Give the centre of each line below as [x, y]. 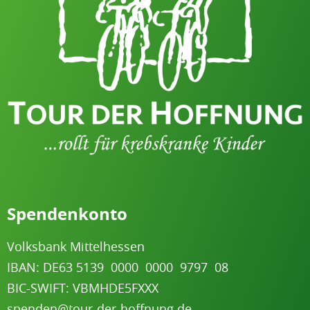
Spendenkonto [67, 214]
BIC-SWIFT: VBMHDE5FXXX [83, 288]
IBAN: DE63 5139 [57, 267]
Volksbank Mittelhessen [76, 247]
